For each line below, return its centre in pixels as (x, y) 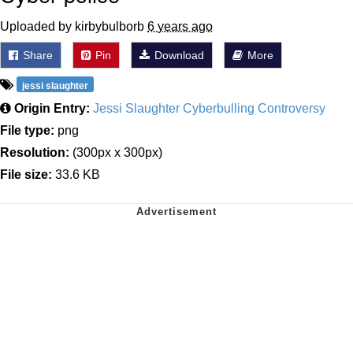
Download (178, 55)
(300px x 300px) (116, 152)
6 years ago (180, 26)
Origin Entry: (52, 108)
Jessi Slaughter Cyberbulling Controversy (209, 108)
